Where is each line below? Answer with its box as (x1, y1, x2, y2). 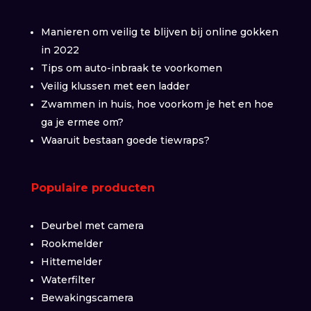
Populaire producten (31, 180, 155, 194)
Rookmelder (40, 237, 103, 250)
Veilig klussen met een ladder (40, 79, 190, 92)
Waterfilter (40, 273, 95, 286)
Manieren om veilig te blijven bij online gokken (40, 25, 278, 38)
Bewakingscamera (40, 291, 133, 304)
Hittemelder (40, 255, 102, 268)
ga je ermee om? (40, 115, 124, 128)
